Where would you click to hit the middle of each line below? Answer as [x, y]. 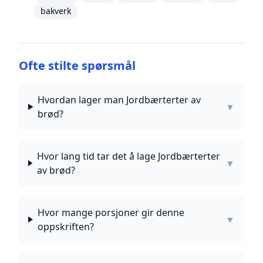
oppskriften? [65, 227]
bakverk [55, 11]
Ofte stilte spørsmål [77, 65]
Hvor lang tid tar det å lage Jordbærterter [129, 156]
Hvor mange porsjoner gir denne [111, 213]
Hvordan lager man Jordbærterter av [119, 100]
